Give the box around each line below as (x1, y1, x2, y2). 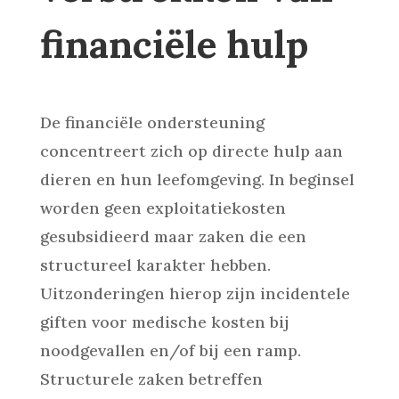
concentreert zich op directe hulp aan (39, 141, 343, 161)
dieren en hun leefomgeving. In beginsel (39, 169, 354, 190)
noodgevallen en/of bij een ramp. (39, 340, 301, 361)
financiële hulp (39, 20, 308, 69)
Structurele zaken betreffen (39, 369, 263, 389)
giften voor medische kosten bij (39, 312, 289, 332)
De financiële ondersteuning (39, 112, 265, 133)
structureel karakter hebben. (39, 255, 271, 275)
